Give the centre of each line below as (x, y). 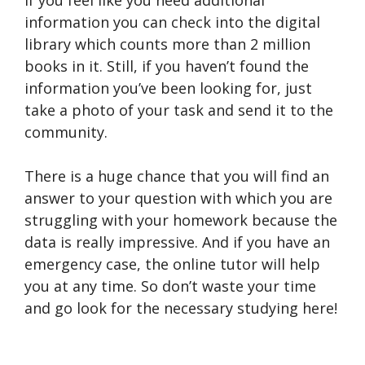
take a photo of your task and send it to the (179, 110)
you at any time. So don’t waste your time (170, 286)
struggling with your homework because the (181, 220)
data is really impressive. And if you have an (177, 242)
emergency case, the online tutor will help (172, 264)
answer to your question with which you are (178, 198)
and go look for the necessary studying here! (181, 308)
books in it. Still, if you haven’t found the (167, 66)
